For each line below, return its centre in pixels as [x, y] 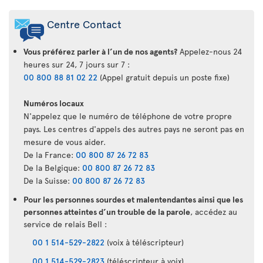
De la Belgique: [53, 167]
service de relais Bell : [66, 224]
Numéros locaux [54, 103]
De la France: [50, 154]
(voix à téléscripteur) [144, 242]
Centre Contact [84, 23]
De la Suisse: [48, 180]
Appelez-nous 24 [210, 51]
